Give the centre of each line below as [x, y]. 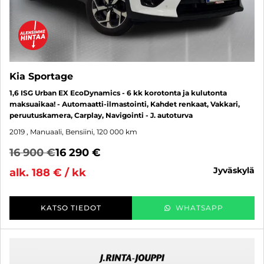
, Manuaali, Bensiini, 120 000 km [82, 131]
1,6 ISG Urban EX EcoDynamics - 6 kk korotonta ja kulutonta [118, 93]
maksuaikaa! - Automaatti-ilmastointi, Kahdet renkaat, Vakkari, [125, 104]
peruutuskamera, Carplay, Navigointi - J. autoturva [101, 115]
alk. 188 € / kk [48, 172]
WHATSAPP [199, 207]
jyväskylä [236, 170]
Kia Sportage [41, 76]
